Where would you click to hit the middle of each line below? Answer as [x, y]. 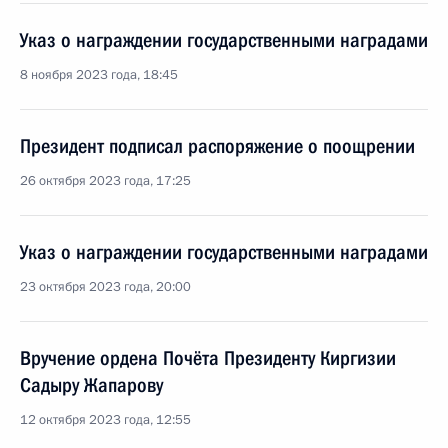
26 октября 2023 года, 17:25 [105, 181]
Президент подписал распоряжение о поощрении [217, 146]
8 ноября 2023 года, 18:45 [99, 75]
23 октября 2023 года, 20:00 [105, 287]
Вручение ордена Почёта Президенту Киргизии [208, 358]
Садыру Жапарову [91, 385]
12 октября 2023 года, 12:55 [105, 420]
